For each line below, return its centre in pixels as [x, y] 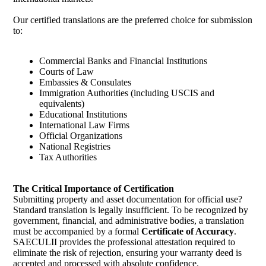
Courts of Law [66, 72]
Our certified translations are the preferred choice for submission [133, 20]
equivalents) [61, 104]
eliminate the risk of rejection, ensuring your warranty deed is [127, 253]
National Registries [75, 147]
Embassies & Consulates [85, 83]
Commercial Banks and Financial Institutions [123, 61]
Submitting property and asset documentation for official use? [128, 199]
